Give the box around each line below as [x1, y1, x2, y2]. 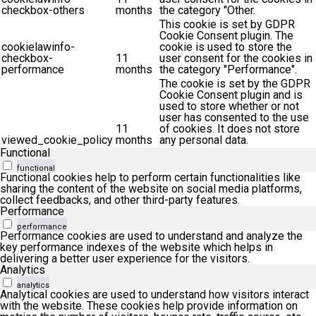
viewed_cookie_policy [1, 133, 113, 147]
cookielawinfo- [1, 39, 75, 54]
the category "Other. [159, 3, 255, 17]
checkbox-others [1, 3, 85, 17]
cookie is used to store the [159, 39, 292, 54]
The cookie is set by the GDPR [159, 76, 310, 90]
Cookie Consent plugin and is [159, 87, 303, 102]
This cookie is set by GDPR [159, 17, 295, 31]
